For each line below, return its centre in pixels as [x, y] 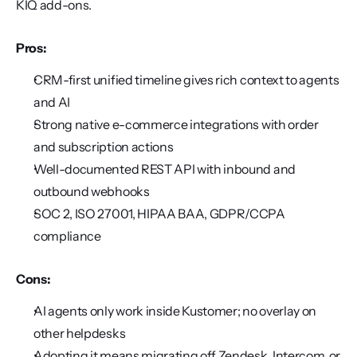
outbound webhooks [92, 191]
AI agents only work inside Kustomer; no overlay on [175, 311]
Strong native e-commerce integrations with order [176, 124]
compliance [67, 236]
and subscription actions [104, 147]
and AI [52, 102]
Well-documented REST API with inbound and [165, 169]
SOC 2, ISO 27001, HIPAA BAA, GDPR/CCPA [159, 214]
